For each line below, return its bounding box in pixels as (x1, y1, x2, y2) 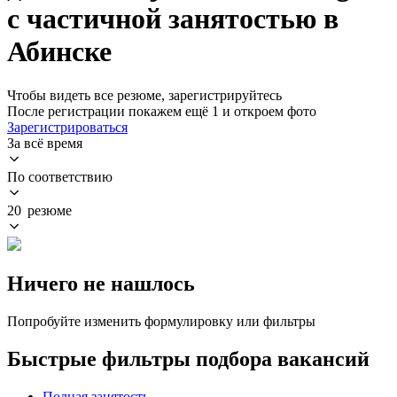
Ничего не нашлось (7, 271, 195, 295)
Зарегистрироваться (7, 119, 128, 135)
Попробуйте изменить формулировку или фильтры (7, 313, 315, 329)
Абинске (7, 35, 112, 68)
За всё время (7, 135, 82, 151)
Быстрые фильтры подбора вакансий (7, 346, 370, 370)
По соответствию (7, 168, 113, 184)
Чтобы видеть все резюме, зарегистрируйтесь (7, 87, 282, 103)
